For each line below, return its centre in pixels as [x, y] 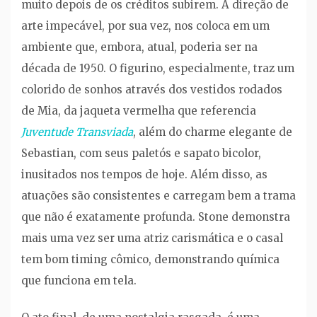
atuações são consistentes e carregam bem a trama [158, 195]
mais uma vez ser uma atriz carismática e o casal [152, 238]
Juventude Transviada [77, 132]
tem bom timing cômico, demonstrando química [150, 259]
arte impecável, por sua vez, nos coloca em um [145, 25]
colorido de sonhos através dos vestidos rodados [152, 89]
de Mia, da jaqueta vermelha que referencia [139, 110]
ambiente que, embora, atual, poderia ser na [139, 47]
